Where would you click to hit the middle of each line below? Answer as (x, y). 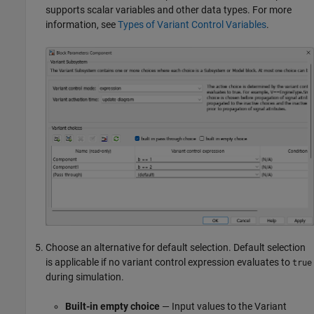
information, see (82, 25)
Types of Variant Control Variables (192, 25)
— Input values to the (207, 306)
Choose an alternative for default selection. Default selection (176, 247)
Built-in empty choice (112, 306)
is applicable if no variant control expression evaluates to (169, 262)
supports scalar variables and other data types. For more (169, 10)
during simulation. (85, 277)
